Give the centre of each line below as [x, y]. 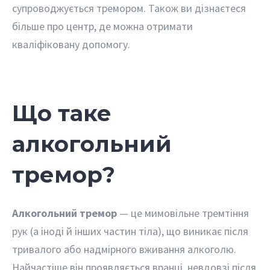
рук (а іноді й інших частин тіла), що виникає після [130, 231]
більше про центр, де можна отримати [102, 27]
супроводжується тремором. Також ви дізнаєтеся [129, 8]
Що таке [62, 113]
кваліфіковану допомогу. [71, 45]
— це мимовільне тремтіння [183, 213]
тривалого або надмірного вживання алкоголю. [124, 250]
